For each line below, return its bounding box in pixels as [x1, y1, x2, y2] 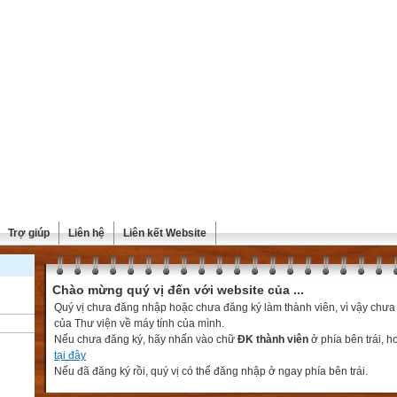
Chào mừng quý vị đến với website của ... [52, 283, 304, 297]
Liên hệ [68, 227, 105, 239]
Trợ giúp [8, 227, 50, 239]
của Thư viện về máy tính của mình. [54, 317, 224, 330]
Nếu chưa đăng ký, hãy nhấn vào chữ [54, 333, 237, 346]
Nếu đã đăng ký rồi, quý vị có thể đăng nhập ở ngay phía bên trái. [54, 365, 368, 378]
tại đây [54, 349, 86, 362]
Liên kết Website [123, 227, 206, 239]
